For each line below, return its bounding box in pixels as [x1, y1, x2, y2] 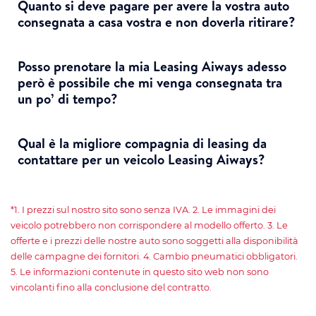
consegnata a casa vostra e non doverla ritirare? [18, 12, 296, 31]
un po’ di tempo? [18, 89, 118, 108]
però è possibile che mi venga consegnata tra [18, 73, 282, 92]
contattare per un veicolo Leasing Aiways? [18, 150, 265, 169]
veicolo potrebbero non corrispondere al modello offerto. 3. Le [11, 219, 288, 231]
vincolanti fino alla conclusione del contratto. [11, 281, 212, 293]
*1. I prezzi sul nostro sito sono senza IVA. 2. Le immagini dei [11, 204, 276, 215]
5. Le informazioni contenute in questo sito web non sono [11, 266, 269, 277]
